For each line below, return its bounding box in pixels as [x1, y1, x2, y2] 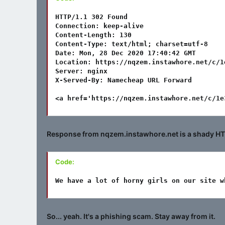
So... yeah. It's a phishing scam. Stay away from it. [47, 211, 215, 220]
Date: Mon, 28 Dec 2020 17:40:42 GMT [55, 49, 196, 57]
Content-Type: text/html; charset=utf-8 [55, 40, 208, 48]
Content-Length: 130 [55, 31, 132, 39]
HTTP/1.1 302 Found [55, 13, 128, 21]
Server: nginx [55, 67, 107, 75]
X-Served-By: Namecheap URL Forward [55, 76, 192, 84]
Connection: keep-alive [55, 22, 144, 30]
